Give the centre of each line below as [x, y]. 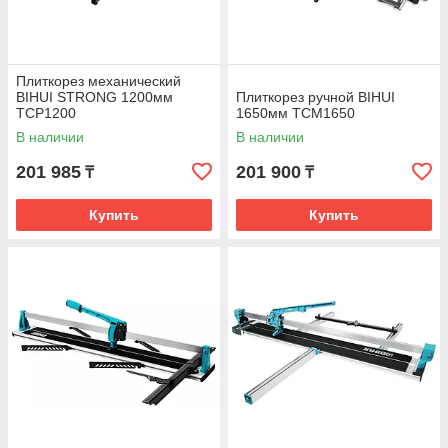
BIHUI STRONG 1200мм [94, 97]
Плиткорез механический [98, 81]
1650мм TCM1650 [295, 113]
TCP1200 [46, 113]
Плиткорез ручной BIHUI [315, 97]
